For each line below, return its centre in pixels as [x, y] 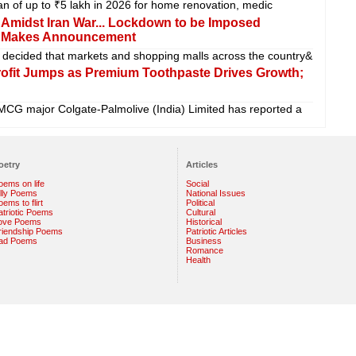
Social [197, 183]
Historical [203, 221]
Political [200, 202]
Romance [204, 250]
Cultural [200, 212]
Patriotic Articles [216, 231]
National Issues [215, 193]
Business [203, 240]
